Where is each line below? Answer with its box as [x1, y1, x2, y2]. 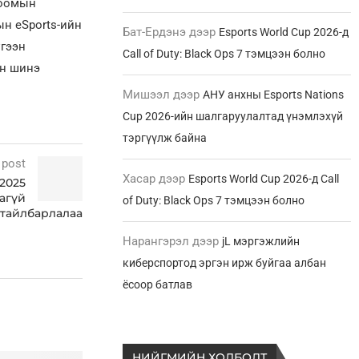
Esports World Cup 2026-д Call [188, 171, 340, 185]
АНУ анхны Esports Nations [203, 87, 345, 101]
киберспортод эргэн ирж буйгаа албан [123, 256, 327, 269]
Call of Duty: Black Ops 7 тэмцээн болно [123, 46, 326, 60]
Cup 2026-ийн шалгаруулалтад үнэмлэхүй [123, 109, 344, 123]
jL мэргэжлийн [222, 234, 301, 248]
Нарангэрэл [123, 233, 190, 248]
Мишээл [123, 87, 171, 102]
